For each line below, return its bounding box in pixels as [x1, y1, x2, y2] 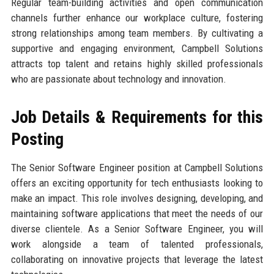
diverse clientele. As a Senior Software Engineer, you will [10, 223, 264, 235]
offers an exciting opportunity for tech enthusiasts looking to [10, 177, 264, 190]
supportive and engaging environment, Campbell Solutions [10, 42, 264, 55]
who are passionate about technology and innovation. [10, 73, 226, 86]
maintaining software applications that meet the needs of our [10, 207, 264, 220]
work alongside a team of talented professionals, [10, 238, 264, 251]
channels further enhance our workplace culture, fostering [10, 12, 264, 24]
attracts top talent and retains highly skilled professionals [10, 57, 264, 70]
